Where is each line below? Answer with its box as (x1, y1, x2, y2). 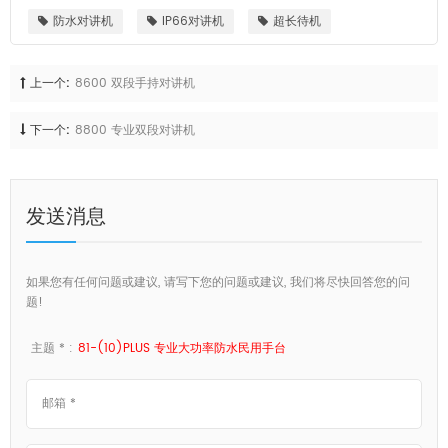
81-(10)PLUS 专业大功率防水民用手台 (78, 339, 286, 359)
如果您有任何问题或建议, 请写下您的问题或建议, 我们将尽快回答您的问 (26, 273, 410, 293)
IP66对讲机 (162, 12, 224, 32)
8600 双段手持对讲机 (75, 74, 195, 94)
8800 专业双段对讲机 (75, 121, 195, 141)
